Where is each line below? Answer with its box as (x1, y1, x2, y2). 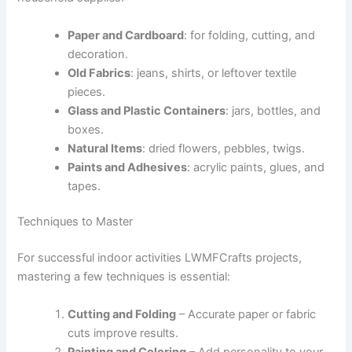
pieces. (68, 84, 106, 99)
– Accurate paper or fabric (176, 306, 317, 321)
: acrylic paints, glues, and (187, 159, 325, 174)
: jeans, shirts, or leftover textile (130, 65, 297, 80)
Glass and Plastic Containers (68, 103, 226, 118)
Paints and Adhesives (68, 159, 188, 174)
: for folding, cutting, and (184, 27, 316, 42)
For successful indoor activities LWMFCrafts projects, (17, 251, 302, 266)
